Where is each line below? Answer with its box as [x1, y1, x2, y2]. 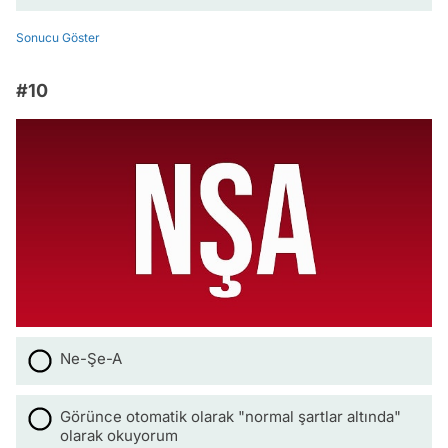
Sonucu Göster [16, 30, 100, 45]
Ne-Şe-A [60, 349, 122, 368]
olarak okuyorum [60, 426, 178, 445]
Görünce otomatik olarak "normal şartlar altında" [60, 407, 401, 426]
